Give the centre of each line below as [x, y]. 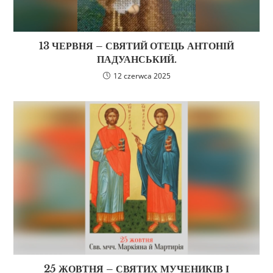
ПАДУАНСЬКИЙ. [136, 59]
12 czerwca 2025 [142, 76]
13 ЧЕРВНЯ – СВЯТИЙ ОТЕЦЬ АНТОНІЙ [136, 46]
